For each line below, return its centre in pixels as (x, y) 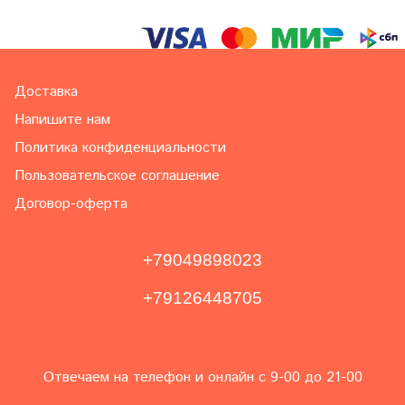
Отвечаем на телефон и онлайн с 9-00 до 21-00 (202, 378)
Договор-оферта (71, 204)
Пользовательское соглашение (117, 176)
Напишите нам (62, 120)
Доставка (46, 92)
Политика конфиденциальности (120, 148)
